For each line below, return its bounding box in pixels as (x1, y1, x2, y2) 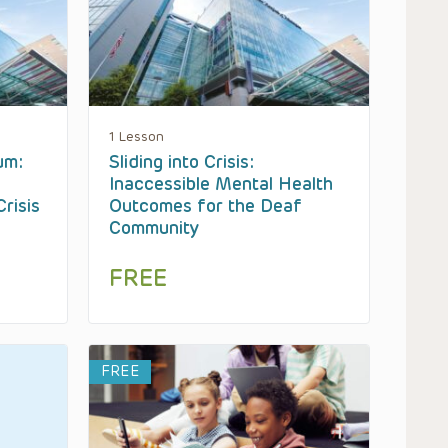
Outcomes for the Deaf (109, 195, 302, 218)
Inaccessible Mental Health (109, 173, 333, 196)
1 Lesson (109, 129, 164, 145)
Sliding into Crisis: (109, 151, 254, 174)
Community (109, 217, 199, 240)
